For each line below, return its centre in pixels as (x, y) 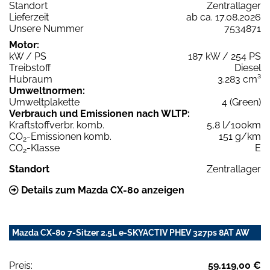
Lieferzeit (29, 17)
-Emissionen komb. (69, 137)
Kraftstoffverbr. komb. (57, 125)
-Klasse (43, 148)
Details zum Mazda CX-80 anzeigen (102, 190)
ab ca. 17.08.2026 (224, 17)
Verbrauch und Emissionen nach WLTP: (99, 114)
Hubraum (31, 80)
